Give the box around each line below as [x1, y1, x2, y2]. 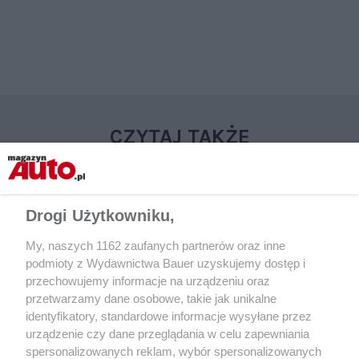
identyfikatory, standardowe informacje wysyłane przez [26, 309, 312, 323]
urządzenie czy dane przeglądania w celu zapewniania [26, 327, 309, 341]
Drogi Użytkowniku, [26, 207, 175, 224]
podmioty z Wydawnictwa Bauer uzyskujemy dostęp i [26, 256, 305, 270]
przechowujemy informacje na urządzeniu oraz [26, 274, 270, 288]
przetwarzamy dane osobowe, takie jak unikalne [26, 292, 276, 305]
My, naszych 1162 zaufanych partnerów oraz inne [26, 239, 285, 252]
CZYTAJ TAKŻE [109, 123, 250, 149]
